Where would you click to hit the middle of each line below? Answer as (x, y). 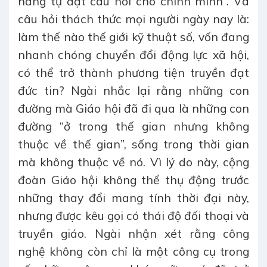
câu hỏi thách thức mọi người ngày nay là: (133, 19)
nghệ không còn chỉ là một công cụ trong (133, 251)
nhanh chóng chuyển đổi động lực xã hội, (133, 55)
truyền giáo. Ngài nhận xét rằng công (133, 233)
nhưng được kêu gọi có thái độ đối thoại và (133, 215)
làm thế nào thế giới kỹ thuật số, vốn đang (133, 37)
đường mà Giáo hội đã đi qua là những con (133, 108)
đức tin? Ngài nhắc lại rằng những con (133, 90)
